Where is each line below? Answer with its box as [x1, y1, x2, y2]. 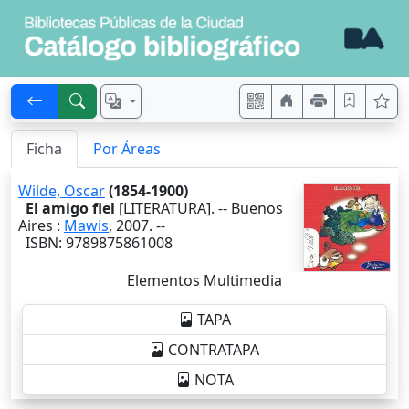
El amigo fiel [26, 198, 115, 219]
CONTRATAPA [168, 340, 259, 361]
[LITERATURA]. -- [115, 198, 231, 219]
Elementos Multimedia [127, 270, 282, 291]
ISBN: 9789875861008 [18, 233, 173, 254]
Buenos [231, 198, 283, 219]
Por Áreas [93, 139, 161, 160]
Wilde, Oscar [18, 181, 105, 202]
